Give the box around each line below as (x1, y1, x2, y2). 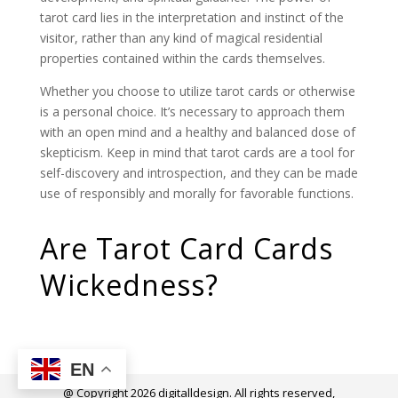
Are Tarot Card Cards (39, 229, 333, 267)
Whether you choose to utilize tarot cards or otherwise (39, 83, 355, 99)
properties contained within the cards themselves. (39, 50, 325, 67)
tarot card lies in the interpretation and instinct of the (39, 9, 344, 26)
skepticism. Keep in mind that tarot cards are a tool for (39, 144, 354, 161)
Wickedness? (39, 266, 219, 304)
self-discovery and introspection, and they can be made (39, 164, 358, 181)
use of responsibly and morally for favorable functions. (39, 185, 354, 202)
